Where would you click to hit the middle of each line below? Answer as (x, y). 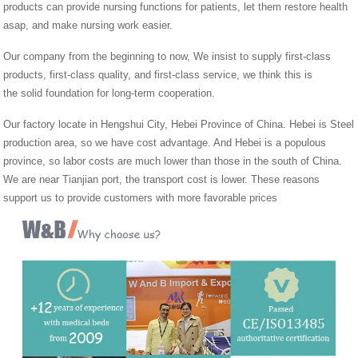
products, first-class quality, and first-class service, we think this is (158, 75)
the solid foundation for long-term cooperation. (109, 93)
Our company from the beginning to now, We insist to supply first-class (167, 56)
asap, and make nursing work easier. (88, 25)
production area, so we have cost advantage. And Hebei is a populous (165, 143)
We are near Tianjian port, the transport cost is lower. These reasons (162, 179)
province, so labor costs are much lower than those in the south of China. (173, 161)
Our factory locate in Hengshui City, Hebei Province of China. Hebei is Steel (179, 124)
